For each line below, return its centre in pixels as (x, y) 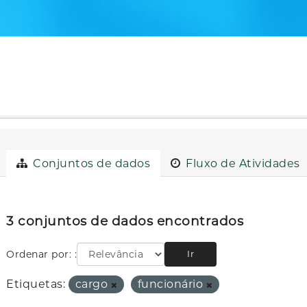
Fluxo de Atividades (241, 163)
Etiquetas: (36, 284)
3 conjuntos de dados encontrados (125, 221)
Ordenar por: (40, 255)
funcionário (172, 284)
